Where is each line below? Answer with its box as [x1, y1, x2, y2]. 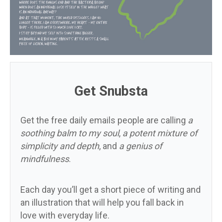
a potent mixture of [122, 127, 197, 138]
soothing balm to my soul [20, 127, 119, 138]
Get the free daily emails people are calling [20, 114, 188, 125]
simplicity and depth [20, 140, 99, 151]
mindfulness [20, 153, 69, 164]
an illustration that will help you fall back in [20, 197, 184, 208]
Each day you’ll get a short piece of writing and [20, 184, 201, 195]
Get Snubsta [74, 83, 148, 99]
